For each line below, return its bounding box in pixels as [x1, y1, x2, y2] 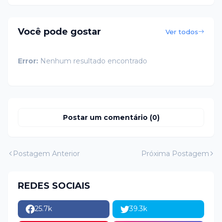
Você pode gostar [18, 26, 101, 38]
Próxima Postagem [141, 149, 209, 158]
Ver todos [166, 27, 198, 36]
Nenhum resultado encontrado [38, 56, 147, 65]
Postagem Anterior [13, 149, 80, 158]
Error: [18, 56, 38, 65]
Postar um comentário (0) [62, 112, 160, 122]
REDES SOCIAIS [18, 180, 90, 191]
